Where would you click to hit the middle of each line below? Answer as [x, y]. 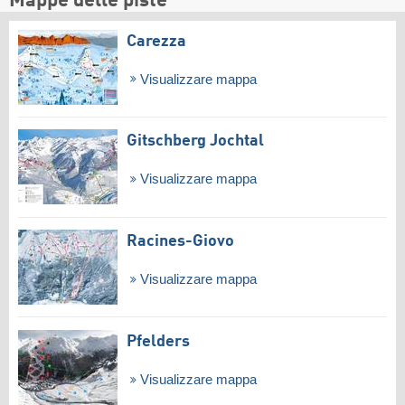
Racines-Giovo [180, 241]
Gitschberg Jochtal [195, 141]
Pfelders [158, 341]
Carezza [156, 41]
